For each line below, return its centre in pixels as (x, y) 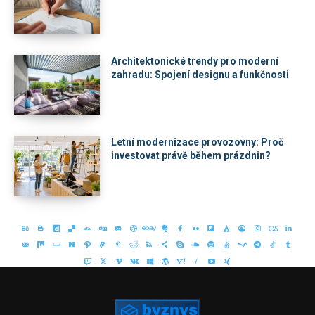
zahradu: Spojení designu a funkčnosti (200, 74)
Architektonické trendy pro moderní (195, 61)
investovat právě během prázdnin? (191, 156)
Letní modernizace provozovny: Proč (198, 142)
